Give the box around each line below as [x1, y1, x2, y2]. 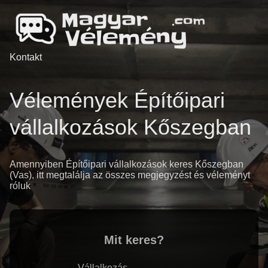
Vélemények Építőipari [10, 88, 225, 113]
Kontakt [10, 52, 42, 62]
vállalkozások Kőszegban [10, 115, 251, 140]
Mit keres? [104, 233, 164, 247]
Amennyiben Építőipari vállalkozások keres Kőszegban [10, 159, 243, 170]
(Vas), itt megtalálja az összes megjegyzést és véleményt [10, 170, 250, 181]
